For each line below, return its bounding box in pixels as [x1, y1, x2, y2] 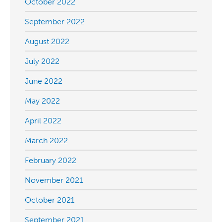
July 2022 [25, 56, 59, 66]
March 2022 [25, 136, 68, 145]
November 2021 [25, 175, 83, 185]
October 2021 [25, 195, 74, 205]
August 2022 [25, 37, 69, 46]
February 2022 [25, 156, 76, 165]
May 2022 [25, 96, 60, 106]
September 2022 [25, 17, 85, 26]
